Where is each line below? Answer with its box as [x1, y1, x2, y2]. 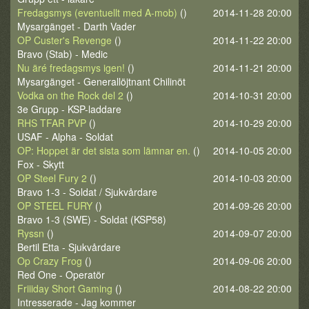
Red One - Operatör [17, 268, 105, 281]
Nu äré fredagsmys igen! [17, 61, 125, 74]
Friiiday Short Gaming [17, 281, 112, 295]
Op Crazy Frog [17, 254, 82, 268]
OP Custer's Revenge [17, 33, 112, 47]
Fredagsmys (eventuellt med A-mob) [17, 6, 177, 19]
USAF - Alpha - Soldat [17, 130, 113, 143]
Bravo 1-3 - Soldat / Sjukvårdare [17, 185, 157, 199]
